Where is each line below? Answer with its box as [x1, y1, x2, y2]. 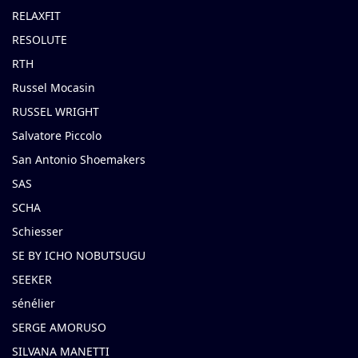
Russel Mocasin [12, 80, 95, 96]
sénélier [12, 296, 55, 312]
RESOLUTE [12, 32, 67, 48]
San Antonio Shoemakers [12, 152, 145, 168]
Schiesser [12, 224, 63, 240]
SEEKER [12, 272, 52, 288]
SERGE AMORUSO [12, 320, 106, 336]
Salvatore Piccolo [12, 128, 101, 144]
